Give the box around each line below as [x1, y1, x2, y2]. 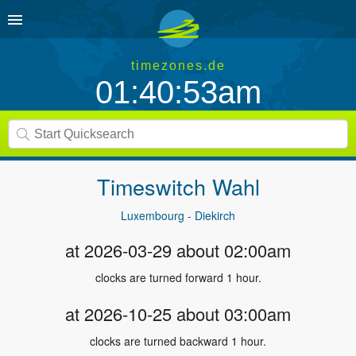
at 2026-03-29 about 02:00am [65, 238, 291, 262]
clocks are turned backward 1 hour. [90, 333, 266, 349]
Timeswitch [96, 171, 212, 202]
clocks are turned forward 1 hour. [95, 269, 261, 285]
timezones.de [130, 59, 226, 72]
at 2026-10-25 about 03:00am [65, 301, 291, 326]
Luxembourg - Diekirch [121, 207, 235, 223]
